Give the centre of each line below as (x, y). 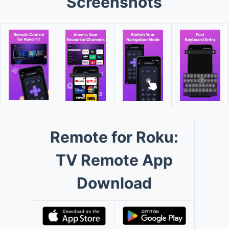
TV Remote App (114, 160)
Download (114, 183)
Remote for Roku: (114, 137)
